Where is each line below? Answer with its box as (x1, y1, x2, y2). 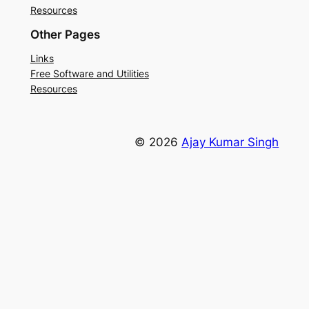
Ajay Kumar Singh (181, 134, 279, 149)
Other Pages (30, 28, 100, 42)
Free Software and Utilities (30, 68, 149, 80)
